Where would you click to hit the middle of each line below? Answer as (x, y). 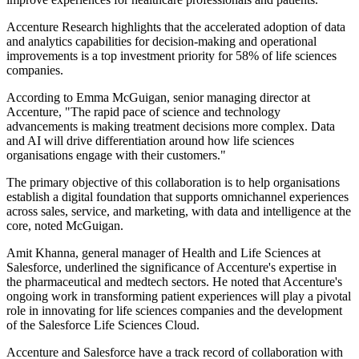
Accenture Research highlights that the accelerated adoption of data (176, 26)
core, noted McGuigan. (65, 225)
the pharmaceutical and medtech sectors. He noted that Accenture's (174, 281)
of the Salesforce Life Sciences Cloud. (103, 325)
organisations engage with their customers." (116, 155)
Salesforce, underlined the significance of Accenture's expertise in (171, 267)
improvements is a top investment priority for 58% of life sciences (171, 55)
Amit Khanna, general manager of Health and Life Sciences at (163, 252)
